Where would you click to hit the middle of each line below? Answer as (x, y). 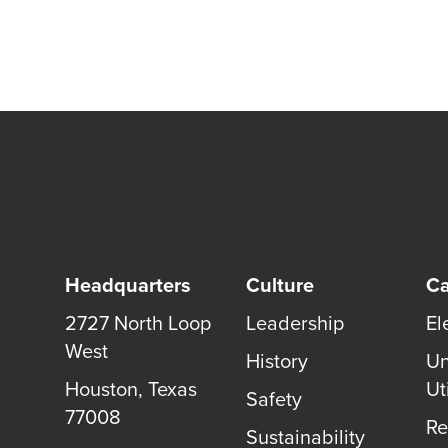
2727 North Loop (138, 323)
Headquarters (128, 284)
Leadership (294, 323)
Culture (279, 284)
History (276, 361)
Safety (273, 399)
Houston (101, 389)
